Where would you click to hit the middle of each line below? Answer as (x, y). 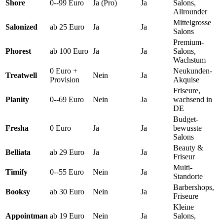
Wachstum (189, 60)
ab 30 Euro (67, 192)
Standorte (188, 177)
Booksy (18, 192)
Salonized (21, 27)
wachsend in (193, 100)
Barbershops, (194, 187)
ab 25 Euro (67, 27)
